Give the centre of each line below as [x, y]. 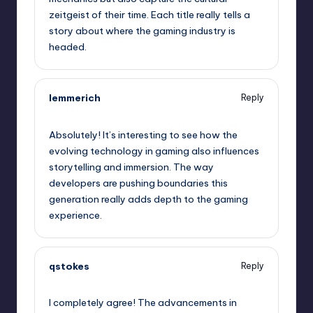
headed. [68, 46]
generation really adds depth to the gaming [148, 199]
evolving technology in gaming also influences [154, 151]
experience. [75, 215]
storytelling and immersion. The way [131, 167]
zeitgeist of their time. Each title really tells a [150, 14]
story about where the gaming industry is [142, 30]
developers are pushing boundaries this [138, 183]
